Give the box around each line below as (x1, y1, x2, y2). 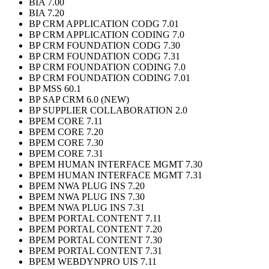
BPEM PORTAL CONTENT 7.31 (29, 246, 162, 256)
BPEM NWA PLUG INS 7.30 (29, 192, 145, 202)
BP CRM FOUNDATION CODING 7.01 (29, 73, 190, 83)
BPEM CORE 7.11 (29, 116, 103, 127)
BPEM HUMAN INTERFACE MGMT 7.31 (29, 170, 202, 181)
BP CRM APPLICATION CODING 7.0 (29, 29, 184, 40)
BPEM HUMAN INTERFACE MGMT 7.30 (29, 159, 202, 170)
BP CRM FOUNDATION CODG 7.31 (29, 51, 180, 62)
